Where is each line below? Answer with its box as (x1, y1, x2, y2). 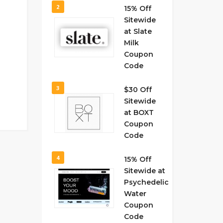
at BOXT (123, 108, 154, 117)
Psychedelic (123, 178, 169, 187)
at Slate (123, 27, 152, 36)
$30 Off (123, 85, 152, 94)
